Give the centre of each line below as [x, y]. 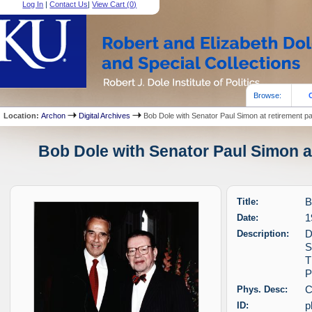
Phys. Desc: [263, 289]
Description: [263, 234]
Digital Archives [105, 115]
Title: [248, 202]
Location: [23, 115]
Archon [54, 115]
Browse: [268, 95]
